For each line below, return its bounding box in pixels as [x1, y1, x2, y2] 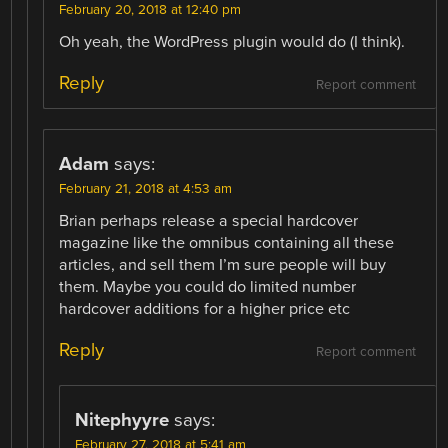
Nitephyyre [75, 408, 170, 431]
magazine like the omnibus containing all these [59, 232, 395, 253]
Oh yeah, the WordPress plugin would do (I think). [59, 31, 406, 52]
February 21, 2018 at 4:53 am [59, 180, 233, 197]
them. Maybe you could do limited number [59, 276, 357, 297]
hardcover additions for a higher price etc [59, 298, 351, 319]
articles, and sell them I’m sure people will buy [59, 254, 387, 275]
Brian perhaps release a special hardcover [59, 210, 359, 231]
